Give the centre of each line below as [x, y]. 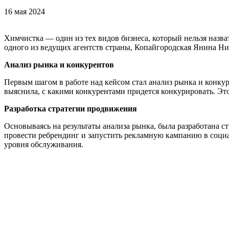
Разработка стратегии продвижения [71, 109]
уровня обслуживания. [44, 145]
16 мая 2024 [25, 12]
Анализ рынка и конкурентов [59, 65]
